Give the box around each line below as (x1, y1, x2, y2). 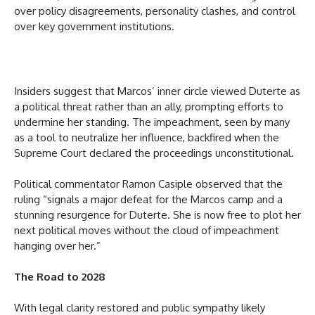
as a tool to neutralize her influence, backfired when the (14, 130, 279, 144)
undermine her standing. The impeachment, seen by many (14, 115, 290, 129)
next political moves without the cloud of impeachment (14, 223, 279, 237)
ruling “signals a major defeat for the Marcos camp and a (14, 192, 283, 206)
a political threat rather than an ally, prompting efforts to (14, 99, 283, 113)
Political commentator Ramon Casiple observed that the (14, 176, 283, 191)
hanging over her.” (14, 238, 101, 252)
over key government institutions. (14, 19, 174, 33)
